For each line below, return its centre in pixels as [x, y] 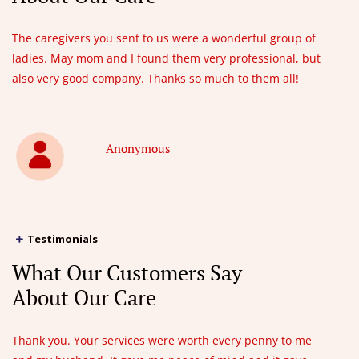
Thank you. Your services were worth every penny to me [162, 340]
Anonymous [138, 148]
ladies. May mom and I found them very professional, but [166, 58]
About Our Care [84, 297]
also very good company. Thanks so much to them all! [155, 79]
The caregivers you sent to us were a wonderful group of [164, 38]
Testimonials [63, 238]
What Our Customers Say [127, 272]
